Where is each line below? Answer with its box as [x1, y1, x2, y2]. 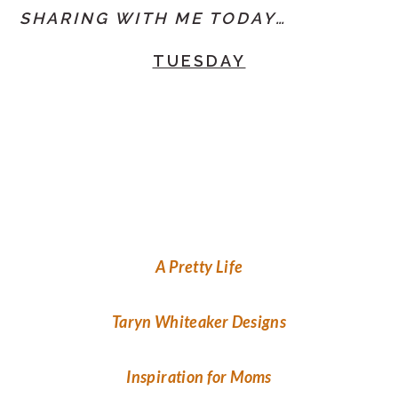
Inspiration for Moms [126, 366, 272, 386]
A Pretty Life [155, 256, 243, 276]
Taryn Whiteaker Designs [111, 311, 287, 331]
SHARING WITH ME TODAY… [20, 8, 288, 28]
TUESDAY [152, 51, 246, 70]
